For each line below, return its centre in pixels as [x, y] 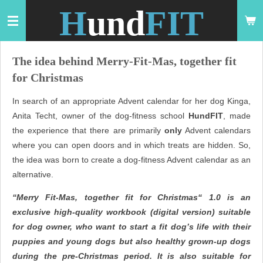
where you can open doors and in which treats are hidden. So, [131, 145]
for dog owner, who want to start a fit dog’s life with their [131, 227]
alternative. [33, 174]
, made [237, 116]
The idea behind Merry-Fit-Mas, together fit [124, 61]
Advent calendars [216, 130]
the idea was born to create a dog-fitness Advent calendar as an [131, 160]
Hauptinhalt [29, 27]
